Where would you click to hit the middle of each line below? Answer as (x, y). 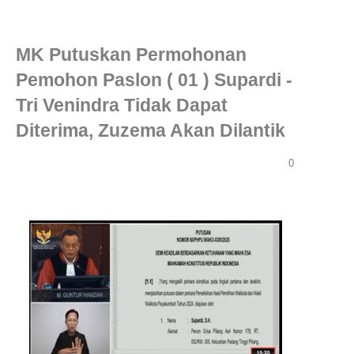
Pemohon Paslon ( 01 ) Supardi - (154, 80)
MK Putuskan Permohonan (131, 55)
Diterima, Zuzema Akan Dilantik (151, 130)
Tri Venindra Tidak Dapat (122, 105)
